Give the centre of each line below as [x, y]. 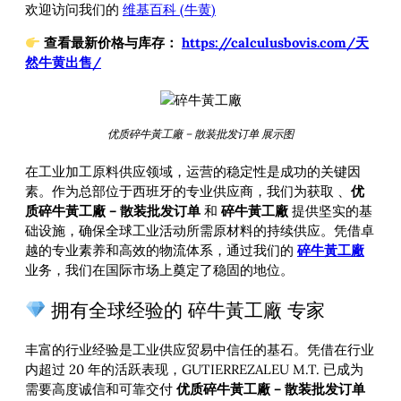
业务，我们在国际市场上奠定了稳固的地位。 [159, 269]
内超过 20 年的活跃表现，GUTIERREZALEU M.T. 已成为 [194, 370]
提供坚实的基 [330, 210]
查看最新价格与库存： [111, 43]
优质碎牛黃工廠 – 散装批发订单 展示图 [200, 133]
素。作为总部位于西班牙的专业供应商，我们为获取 [181, 191]
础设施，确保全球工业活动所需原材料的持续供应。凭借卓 [200, 230]
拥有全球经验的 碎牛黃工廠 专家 [186, 310]
